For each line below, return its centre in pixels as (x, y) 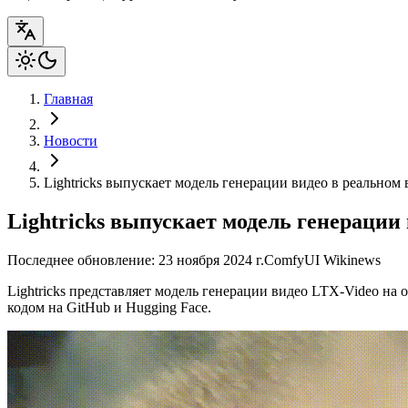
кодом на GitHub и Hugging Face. (109, 307)
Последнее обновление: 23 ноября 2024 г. (136, 260)
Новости (71, 140)
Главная (68, 98)
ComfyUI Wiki (307, 260)
